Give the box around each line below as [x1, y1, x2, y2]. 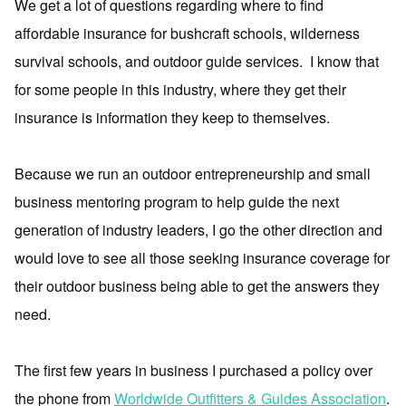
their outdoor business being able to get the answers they [14, 275, 380, 296]
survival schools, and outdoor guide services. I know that [14, 51, 379, 72]
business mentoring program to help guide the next [14, 191, 339, 212]
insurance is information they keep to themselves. [14, 107, 330, 128]
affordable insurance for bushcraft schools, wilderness [14, 23, 360, 43]
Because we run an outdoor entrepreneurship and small [14, 163, 371, 184]
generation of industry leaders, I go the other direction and [14, 219, 382, 240]
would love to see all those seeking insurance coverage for [14, 247, 390, 268]
